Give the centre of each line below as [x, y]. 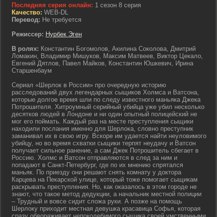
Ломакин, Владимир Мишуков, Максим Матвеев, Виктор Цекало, [107, 56]
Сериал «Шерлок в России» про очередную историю [89, 85]
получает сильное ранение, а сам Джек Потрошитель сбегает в [105, 150]
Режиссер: [28, 34]
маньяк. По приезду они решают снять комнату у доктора [96, 172]
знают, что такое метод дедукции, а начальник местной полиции [107, 194]
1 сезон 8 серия [117, 5]
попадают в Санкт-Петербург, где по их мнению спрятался [97, 165]
